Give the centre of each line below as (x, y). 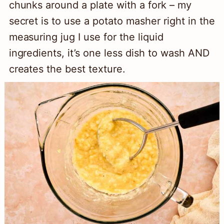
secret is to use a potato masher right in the (112, 21)
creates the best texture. (67, 69)
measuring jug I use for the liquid (86, 37)
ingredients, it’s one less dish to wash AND (109, 53)
